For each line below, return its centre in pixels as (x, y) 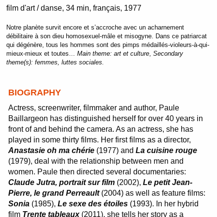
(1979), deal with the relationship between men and (96, 161)
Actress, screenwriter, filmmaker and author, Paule (94, 108)
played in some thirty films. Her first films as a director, (100, 140)
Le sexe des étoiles (93, 204)
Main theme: (95, 54)
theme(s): (20, 62)
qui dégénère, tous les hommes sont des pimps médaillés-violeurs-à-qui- (108, 45)
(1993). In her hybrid (163, 204)
